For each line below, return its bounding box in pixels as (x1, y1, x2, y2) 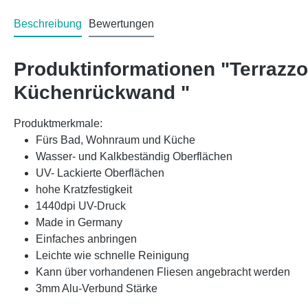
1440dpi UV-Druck (36, 199, 126, 212)
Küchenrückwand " (14, 81, 190, 103)
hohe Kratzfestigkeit (36, 183, 132, 195)
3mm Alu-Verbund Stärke (36, 282, 157, 294)
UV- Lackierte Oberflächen (36, 166, 164, 179)
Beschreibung (14, 17, 82, 30)
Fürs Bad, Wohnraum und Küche (36, 133, 195, 146)
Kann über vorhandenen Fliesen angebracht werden (36, 265, 290, 278)
